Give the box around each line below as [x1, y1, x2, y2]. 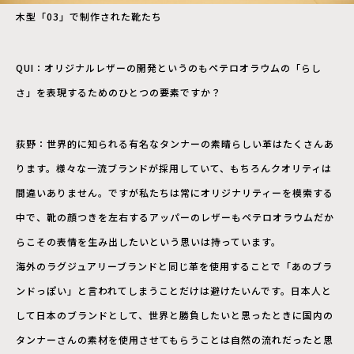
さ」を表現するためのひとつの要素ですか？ [16, 85, 221, 100]
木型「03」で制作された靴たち [16, 9, 162, 24]
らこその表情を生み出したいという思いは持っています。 [16, 235, 281, 249]
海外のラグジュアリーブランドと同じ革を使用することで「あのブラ [16, 259, 333, 273]
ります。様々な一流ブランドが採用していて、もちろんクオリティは [16, 161, 332, 175]
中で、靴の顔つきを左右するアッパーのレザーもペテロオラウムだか [16, 210, 334, 224]
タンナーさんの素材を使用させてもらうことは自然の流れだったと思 [16, 333, 333, 347]
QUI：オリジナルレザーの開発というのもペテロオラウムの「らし [16, 61, 322, 75]
